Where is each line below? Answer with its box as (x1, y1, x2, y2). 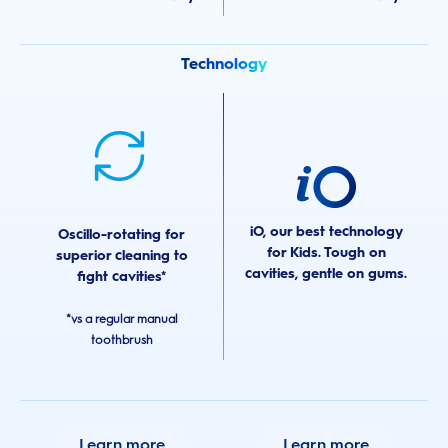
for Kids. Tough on (266, 244, 386, 262)
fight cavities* (77, 267, 166, 285)
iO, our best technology (249, 223, 403, 241)
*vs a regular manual (65, 311, 178, 326)
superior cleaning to (55, 246, 188, 264)
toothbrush (90, 332, 153, 347)
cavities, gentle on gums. (245, 265, 407, 283)
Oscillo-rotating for (58, 225, 185, 243)
